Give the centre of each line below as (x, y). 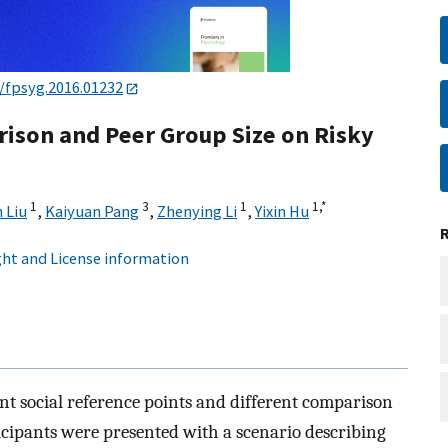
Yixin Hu (282, 211)
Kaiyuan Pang (92, 211)
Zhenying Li (197, 211)
